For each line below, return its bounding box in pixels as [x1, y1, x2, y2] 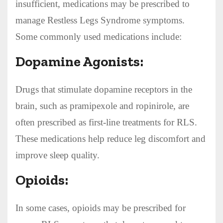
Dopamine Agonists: [15, 53, 143, 70]
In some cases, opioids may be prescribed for [15, 202, 186, 213]
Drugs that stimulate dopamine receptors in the [15, 84, 192, 95]
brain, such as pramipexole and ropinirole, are [15, 100, 189, 111]
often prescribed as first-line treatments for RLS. [15, 116, 197, 127]
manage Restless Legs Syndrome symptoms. [15, 14, 185, 25]
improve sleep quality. [15, 149, 100, 160]
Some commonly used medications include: [15, 31, 182, 42]
